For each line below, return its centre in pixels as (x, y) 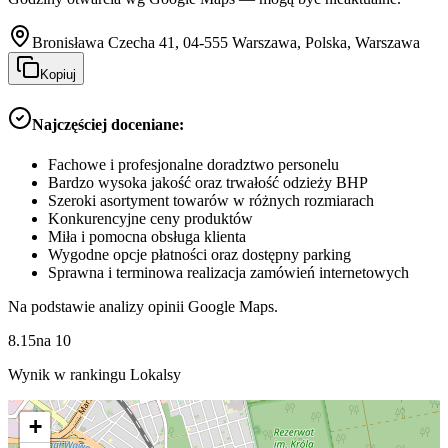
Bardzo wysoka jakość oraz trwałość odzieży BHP (208, 182)
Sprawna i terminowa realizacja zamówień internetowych (228, 272)
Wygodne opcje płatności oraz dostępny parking (199, 254)
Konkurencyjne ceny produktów (150, 218)
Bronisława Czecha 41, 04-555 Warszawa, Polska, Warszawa (226, 43)
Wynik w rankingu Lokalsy (94, 374)
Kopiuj (58, 75)
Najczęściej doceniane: (108, 125)
